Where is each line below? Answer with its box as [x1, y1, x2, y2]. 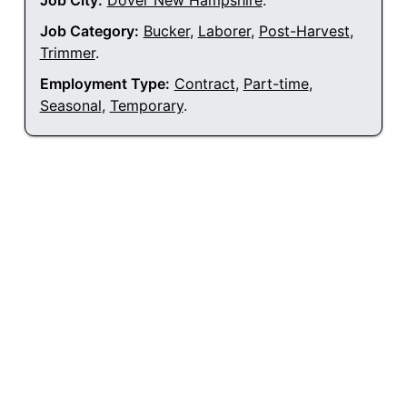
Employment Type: [39, 74, 170, 94]
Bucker [143, 22, 190, 41]
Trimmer [39, 44, 95, 63]
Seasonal [39, 96, 102, 115]
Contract [174, 74, 235, 94]
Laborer [197, 22, 251, 41]
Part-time [243, 74, 309, 94]
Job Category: [39, 22, 139, 41]
